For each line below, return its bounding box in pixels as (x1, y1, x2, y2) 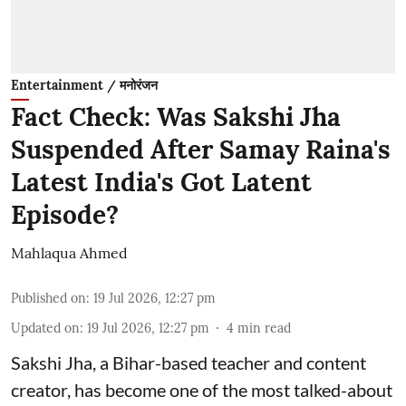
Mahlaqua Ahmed (11, 244, 128, 262)
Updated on (11, 320, 80, 336)
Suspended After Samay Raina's (11, 133, 391, 166)
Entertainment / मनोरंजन (11, 77, 158, 93)
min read (237, 320, 291, 336)
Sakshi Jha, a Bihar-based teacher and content (11, 352, 366, 373)
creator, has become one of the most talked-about (11, 379, 392, 401)
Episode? (11, 198, 119, 231)
